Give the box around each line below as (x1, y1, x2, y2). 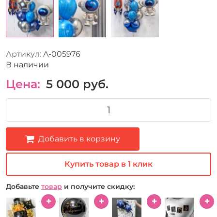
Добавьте (6, 182, 41, 191)
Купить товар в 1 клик (64, 159, 153, 169)
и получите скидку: (62, 182, 135, 191)
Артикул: (6, 49, 41, 59)
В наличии (6, 60, 49, 69)
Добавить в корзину (38, 134, 120, 143)
